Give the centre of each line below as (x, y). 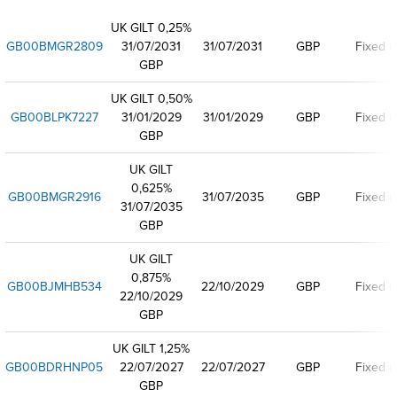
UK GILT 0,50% (151, 98)
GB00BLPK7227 (54, 117)
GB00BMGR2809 (54, 46)
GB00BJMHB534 (54, 286)
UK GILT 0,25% (151, 27)
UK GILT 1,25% (151, 348)
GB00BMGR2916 (54, 197)
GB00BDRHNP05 (54, 367)
